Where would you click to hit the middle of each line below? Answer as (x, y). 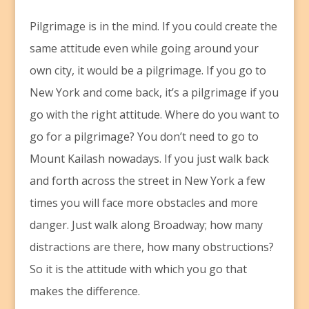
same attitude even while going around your (144, 49)
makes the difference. (84, 291)
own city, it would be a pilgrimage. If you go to (148, 71)
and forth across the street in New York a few (147, 181)
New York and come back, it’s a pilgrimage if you (154, 93)
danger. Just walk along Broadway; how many (146, 225)
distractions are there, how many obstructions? (151, 247)
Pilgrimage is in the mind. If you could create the (153, 27)
